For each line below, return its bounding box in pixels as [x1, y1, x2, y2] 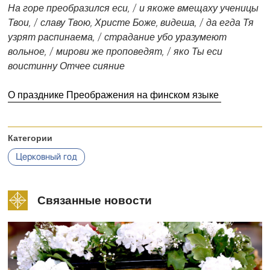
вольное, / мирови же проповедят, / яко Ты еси [8, 44, 223, 58]
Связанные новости [37, 192, 152, 209]
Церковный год [16, 152, 78, 162]
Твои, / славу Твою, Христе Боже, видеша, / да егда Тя [8, 15, 254, 30]
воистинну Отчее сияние [8, 58, 125, 73]
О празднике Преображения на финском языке [8, 87, 222, 102]
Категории [8, 132, 53, 145]
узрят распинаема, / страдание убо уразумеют [8, 30, 227, 44]
